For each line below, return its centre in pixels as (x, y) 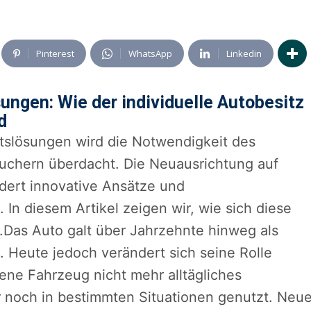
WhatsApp (150, 54)
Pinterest (55, 54)
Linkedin (244, 54)
